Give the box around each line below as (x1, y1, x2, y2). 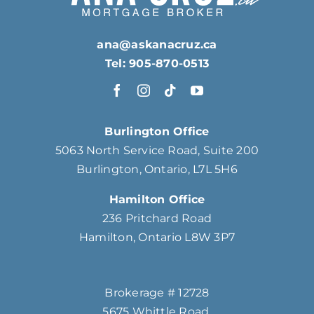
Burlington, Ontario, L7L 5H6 (76, 163, 238, 177)
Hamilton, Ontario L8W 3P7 (79, 231, 235, 245)
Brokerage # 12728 (104, 286, 210, 300)
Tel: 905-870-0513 (104, 57, 210, 71)
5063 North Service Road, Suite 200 (55, 144, 259, 158)
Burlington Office (104, 125, 210, 139)
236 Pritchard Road (102, 212, 212, 226)
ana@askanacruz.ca (97, 38, 217, 52)
